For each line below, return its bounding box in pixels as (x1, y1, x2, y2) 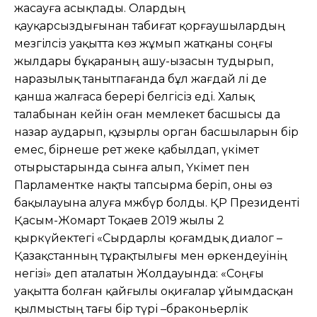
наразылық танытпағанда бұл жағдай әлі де (14, 71, 267, 86)
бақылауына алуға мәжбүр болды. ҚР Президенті (14, 195, 299, 209)
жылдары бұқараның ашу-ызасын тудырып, (14, 54, 273, 68)
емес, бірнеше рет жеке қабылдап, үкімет (14, 142, 259, 156)
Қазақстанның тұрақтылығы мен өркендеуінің (14, 248, 287, 263)
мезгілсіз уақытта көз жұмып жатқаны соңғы (14, 36, 273, 50)
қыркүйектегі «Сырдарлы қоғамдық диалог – (14, 231, 282, 245)
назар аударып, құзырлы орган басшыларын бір (14, 125, 299, 139)
